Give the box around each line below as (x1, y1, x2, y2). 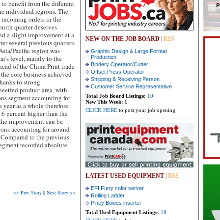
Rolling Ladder (91, 192, 125, 198)
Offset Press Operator (91, 69, 144, 75)
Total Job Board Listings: (85, 93, 146, 99)
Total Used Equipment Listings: (85, 209, 159, 215)
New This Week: (85, 99, 123, 105)
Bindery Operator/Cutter (91, 61, 148, 67)
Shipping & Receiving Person (91, 76, 160, 82)
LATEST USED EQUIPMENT (85, 172, 164, 179)
